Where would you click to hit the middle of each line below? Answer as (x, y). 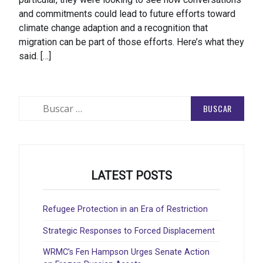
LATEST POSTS (131, 176)
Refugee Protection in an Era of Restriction (125, 210)
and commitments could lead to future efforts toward (127, 14)
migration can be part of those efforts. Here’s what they (131, 42)
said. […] (35, 56)
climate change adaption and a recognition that (113, 28)
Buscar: (32, 102)
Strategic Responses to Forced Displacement (129, 231)
